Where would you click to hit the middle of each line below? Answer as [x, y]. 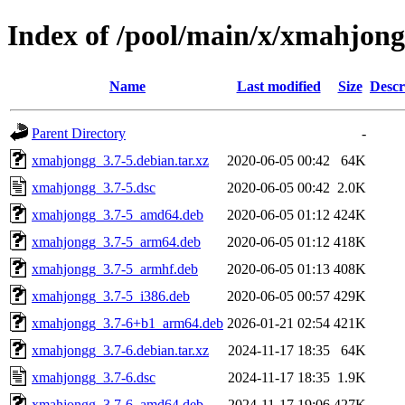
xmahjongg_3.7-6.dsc [94, 377]
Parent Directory [79, 133]
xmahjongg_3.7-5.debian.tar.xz [120, 160]
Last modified [278, 86]
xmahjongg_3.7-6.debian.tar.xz [120, 350]
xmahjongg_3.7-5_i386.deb [111, 296]
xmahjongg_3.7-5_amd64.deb [118, 214]
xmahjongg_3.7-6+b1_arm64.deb [127, 323]
